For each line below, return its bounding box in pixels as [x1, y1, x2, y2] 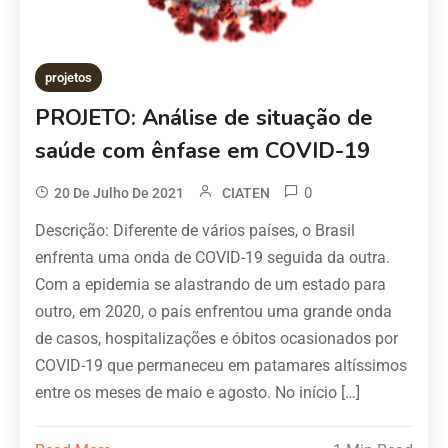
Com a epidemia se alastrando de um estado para [35, 275, 387, 295]
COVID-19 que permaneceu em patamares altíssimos [35, 356, 408, 376]
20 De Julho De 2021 [54, 185, 185, 202]
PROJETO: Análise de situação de [35, 103, 374, 134]
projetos [45, 70, 93, 86]
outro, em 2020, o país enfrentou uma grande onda [35, 302, 393, 322]
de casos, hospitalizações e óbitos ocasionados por [35, 329, 399, 349]
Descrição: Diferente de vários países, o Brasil [35, 221, 356, 241]
